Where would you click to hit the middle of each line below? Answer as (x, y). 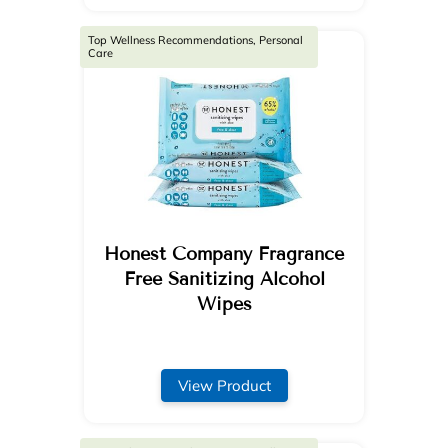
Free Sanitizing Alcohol (224, 278)
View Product (224, 385)
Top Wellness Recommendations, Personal (195, 40)
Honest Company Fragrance (224, 253)
